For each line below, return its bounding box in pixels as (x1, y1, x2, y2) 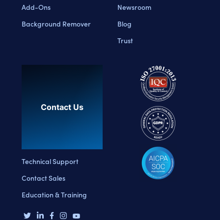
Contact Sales (22, 172, 65, 183)
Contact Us (41, 102, 83, 112)
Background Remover (22, 18, 91, 28)
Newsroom (117, 1, 151, 12)
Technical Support (22, 156, 79, 166)
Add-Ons (22, 1, 51, 12)
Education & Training (22, 189, 87, 199)
